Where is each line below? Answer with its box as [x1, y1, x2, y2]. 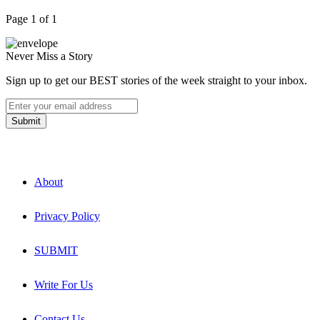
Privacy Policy [34, 209, 100, 222]
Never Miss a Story [6, 49, 93, 62]
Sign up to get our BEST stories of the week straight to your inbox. [6, 74, 307, 86]
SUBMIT [34, 244, 78, 256]
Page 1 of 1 [6, 12, 57, 25]
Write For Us [34, 278, 93, 291]
